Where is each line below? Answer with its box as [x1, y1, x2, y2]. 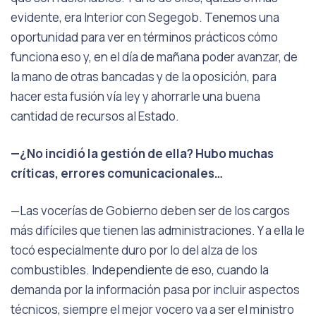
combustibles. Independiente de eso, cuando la [11, 262, 269, 278]
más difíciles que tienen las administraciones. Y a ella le [11, 222, 305, 238]
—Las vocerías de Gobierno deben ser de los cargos [11, 202, 290, 219]
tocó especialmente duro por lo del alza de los [11, 242, 257, 258]
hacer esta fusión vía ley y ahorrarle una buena [11, 88, 260, 104]
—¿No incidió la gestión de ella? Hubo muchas [11, 145, 274, 162]
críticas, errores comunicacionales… [11, 165, 223, 181]
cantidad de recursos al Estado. [11, 108, 179, 124]
